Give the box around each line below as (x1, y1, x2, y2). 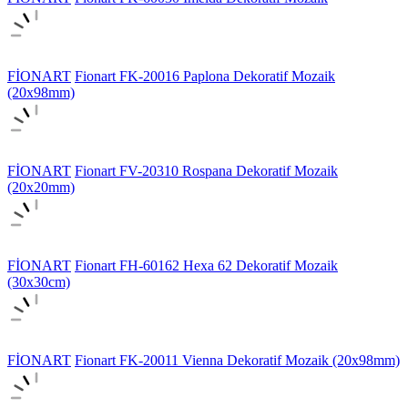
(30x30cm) (7, 273, 70, 290)
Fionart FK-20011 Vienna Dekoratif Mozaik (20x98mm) (75, 352, 400, 368)
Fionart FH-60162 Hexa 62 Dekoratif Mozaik (75, 257, 338, 273)
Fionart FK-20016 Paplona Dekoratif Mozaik (75, 67, 335, 84)
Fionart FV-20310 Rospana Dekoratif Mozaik (75, 162, 338, 178)
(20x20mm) (7, 178, 75, 195)
